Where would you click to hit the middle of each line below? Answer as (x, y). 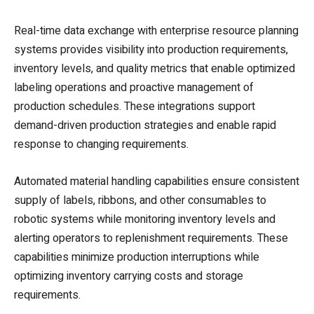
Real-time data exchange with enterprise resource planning (156, 30)
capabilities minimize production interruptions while (137, 257)
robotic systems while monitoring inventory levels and (145, 219)
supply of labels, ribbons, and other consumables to (140, 200)
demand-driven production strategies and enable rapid (145, 125)
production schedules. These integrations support (135, 106)
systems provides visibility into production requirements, (151, 49)
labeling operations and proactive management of (134, 87)
